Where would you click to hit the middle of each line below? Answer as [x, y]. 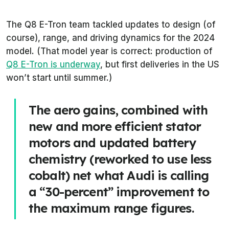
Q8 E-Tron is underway [53, 64]
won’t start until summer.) [59, 77]
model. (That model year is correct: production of [109, 51]
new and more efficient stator [115, 126]
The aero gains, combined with [118, 110]
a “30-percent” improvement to [119, 191]
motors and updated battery [112, 142]
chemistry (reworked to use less [120, 159]
